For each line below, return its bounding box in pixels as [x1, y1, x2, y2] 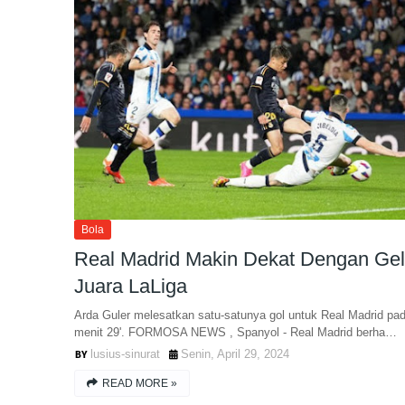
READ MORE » [102, 377, 177, 390]
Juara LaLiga [74, 275, 187, 297]
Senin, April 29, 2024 [181, 347, 289, 361]
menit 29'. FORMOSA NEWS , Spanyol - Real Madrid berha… [74, 325, 397, 339]
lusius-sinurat [90, 347, 160, 361]
